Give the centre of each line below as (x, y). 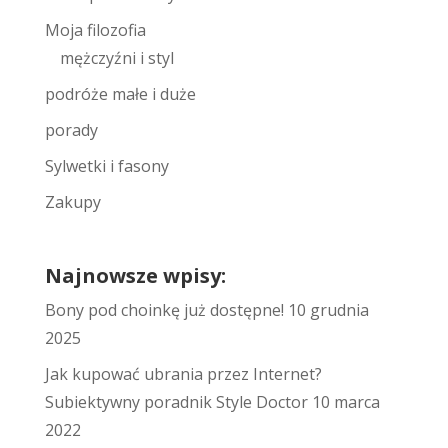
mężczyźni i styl (116, 58)
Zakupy (72, 202)
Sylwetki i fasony (106, 166)
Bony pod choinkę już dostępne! (164, 309)
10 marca (345, 401)
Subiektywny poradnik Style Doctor (176, 401)
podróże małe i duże (120, 94)
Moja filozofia (95, 30)
